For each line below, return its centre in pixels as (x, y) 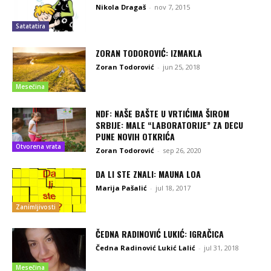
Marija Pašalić (122, 188)
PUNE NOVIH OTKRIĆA (135, 136)
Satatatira (31, 26)
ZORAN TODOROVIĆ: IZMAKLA (149, 53)
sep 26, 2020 (182, 150)
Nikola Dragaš (121, 7)
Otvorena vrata (38, 147)
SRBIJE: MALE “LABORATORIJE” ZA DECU (170, 125)
